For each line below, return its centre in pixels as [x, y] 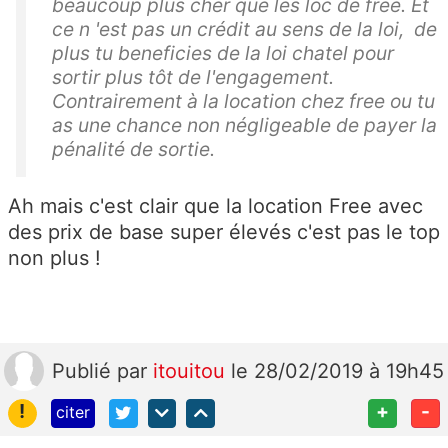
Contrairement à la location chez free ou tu [243, 101]
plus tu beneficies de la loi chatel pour [223, 53]
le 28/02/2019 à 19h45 [337, 371]
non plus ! [54, 258]
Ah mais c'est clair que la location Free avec [215, 206]
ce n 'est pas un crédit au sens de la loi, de [244, 29]
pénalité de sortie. [133, 149]
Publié [84, 371]
